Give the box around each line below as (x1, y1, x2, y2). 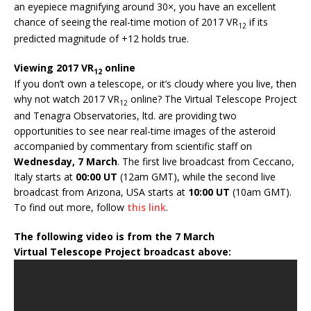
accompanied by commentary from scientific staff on (14, 140, 252, 153)
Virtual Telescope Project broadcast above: (14, 245, 231, 259)
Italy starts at (14, 170, 76, 184)
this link (127, 201, 166, 215)
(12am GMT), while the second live (117, 170, 276, 184)
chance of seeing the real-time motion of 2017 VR (14, 15, 238, 28)
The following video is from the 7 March (14, 230, 215, 244)
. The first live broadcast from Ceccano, (117, 155, 294, 169)
